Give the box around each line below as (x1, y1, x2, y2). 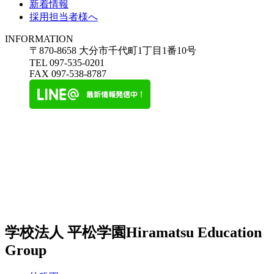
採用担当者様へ (29, 12, 98, 23)
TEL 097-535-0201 (29, 57, 105, 68)
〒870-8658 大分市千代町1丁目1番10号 (29, 45, 196, 56)
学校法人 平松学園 (5, 224, 126, 241)
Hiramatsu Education (126, 224, 262, 241)
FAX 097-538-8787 (29, 68, 106, 80)
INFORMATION (5, 34, 73, 45)
